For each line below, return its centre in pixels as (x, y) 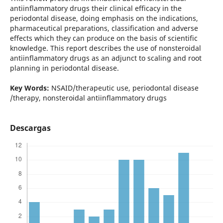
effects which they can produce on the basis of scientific (104, 38)
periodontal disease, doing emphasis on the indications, (104, 18)
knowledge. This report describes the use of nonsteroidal (105, 48)
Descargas (30, 128)
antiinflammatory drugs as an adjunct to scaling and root (106, 58)
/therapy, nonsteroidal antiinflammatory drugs (88, 98)
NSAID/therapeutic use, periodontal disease (124, 88)
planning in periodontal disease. (64, 68)
